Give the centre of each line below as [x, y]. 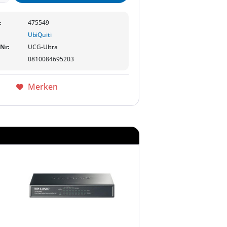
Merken [43, 87]
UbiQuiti [40, 35]
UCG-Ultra [43, 47]
